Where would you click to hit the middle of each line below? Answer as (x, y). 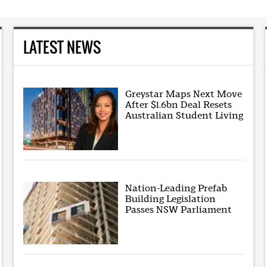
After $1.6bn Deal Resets (179, 104)
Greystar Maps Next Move (184, 94)
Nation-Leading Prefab (176, 188)
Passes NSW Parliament (179, 209)
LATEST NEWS (62, 47)
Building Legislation (171, 198)
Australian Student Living (184, 115)
